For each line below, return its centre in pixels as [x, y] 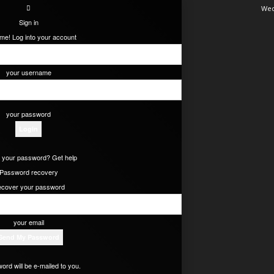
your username [28, 72]
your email [28, 222]
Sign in [28, 22]
